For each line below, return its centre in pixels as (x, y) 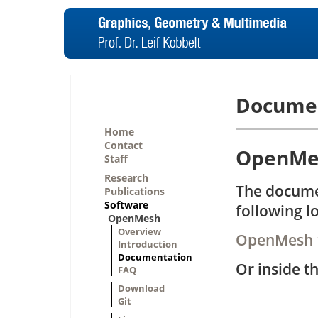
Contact (124, 145)
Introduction (148, 244)
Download (141, 288)
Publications (135, 191)
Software (126, 205)
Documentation (155, 257)
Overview (139, 231)
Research (126, 178)
